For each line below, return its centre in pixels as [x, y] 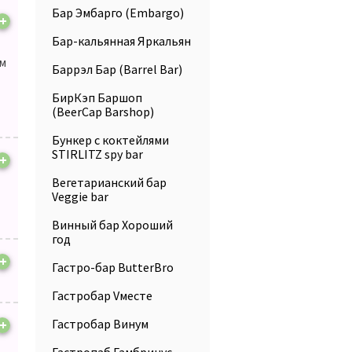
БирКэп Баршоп [97, 97]
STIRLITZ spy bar [97, 154]
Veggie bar [80, 196]
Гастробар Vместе [102, 295]
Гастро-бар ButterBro [113, 267]
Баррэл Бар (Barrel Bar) [117, 69]
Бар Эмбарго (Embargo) [118, 13]
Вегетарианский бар [109, 182]
